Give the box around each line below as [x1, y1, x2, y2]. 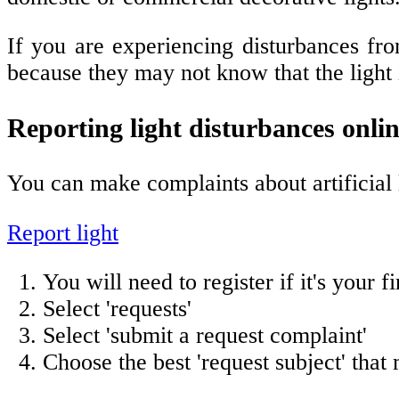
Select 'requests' [43, 296, 191, 322]
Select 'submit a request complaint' [43, 322, 367, 349]
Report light [7, 219, 118, 246]
